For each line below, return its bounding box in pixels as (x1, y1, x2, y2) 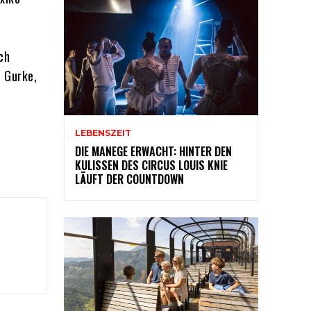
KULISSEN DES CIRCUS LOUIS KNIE (75, 157, 228, 174)
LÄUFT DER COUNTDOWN (75, 171, 184, 188)
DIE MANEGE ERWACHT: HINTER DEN (75, 143, 232, 160)
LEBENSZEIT (75, 128, 131, 139)
